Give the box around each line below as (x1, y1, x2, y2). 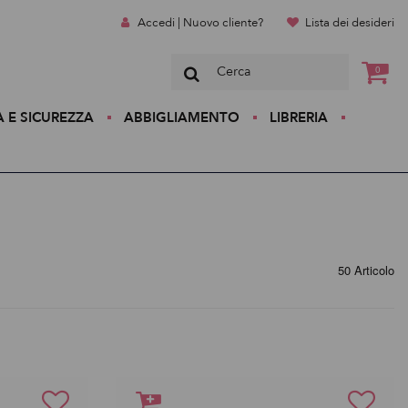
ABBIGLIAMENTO (123, 108, 240, 127)
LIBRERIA (269, 108, 328, 127)
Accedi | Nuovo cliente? (137, 15, 263, 31)
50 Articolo (338, 261, 394, 279)
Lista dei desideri (305, 15, 394, 31)
